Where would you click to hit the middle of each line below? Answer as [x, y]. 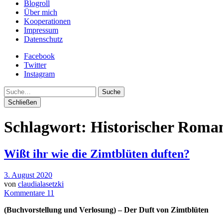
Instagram [39, 74]
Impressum [41, 30]
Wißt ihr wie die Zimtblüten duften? [97, 154]
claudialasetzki [41, 184]
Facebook [39, 56]
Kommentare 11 [29, 193]
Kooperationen [47, 21]
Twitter [35, 65]
